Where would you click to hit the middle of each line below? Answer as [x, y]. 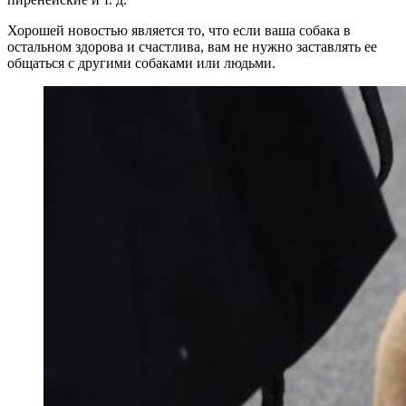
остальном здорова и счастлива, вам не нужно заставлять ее [192, 46]
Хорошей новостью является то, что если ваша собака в [179, 30]
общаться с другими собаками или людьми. [141, 63]
